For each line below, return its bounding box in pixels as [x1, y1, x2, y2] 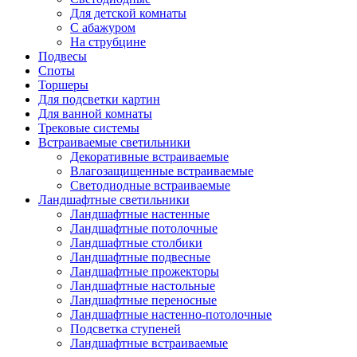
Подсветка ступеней [70, 321, 181, 335]
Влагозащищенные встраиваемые [70, 163, 253, 178]
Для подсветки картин [38, 92, 160, 106]
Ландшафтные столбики [70, 235, 202, 249]
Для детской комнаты [70, 6, 186, 20]
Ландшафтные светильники [38, 192, 190, 206]
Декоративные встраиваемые [70, 149, 229, 163]
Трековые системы [38, 120, 139, 135]
